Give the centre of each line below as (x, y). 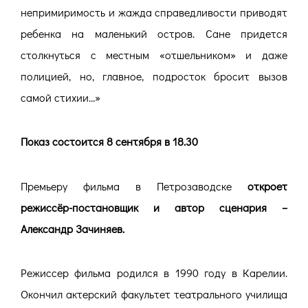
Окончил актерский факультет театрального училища (154, 294)
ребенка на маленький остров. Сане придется (154, 33)
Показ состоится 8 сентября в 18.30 (109, 142)
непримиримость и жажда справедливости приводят (154, 12)
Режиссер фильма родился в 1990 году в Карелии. (154, 273)
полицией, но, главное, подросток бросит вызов (154, 76)
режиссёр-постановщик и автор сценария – (154, 207)
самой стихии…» (60, 97)
